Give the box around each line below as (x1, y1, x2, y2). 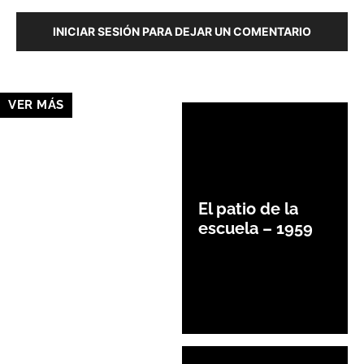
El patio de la (198, 198, 298, 219)
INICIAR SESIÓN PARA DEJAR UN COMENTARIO (53, 24, 311, 38)
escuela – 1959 (198, 218, 313, 238)
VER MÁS (8, 97, 64, 112)
